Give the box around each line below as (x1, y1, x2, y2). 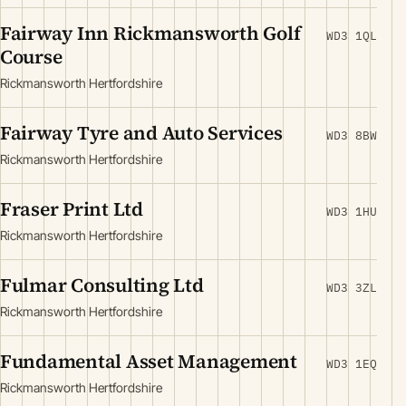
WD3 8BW (326, 128, 377, 143)
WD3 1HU (326, 204, 377, 219)
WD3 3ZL (326, 280, 377, 295)
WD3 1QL (326, 28, 377, 43)
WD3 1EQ (326, 356, 377, 372)
